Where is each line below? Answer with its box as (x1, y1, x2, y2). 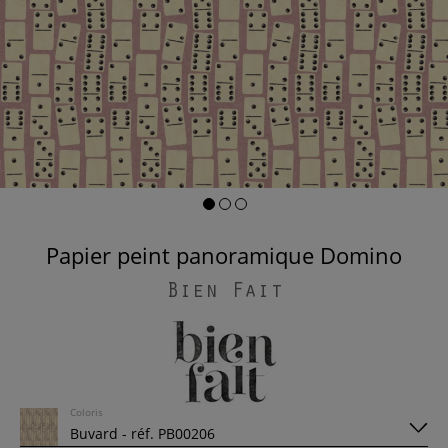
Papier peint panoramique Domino (59, 240, 402, 270)
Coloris (70, 405, 103, 419)
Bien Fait (165, 282, 283, 304)
